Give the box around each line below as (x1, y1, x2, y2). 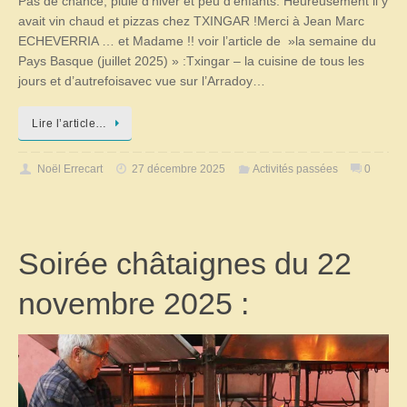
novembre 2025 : (18, 286, 249, 322)
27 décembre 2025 (132, 162, 226, 175)
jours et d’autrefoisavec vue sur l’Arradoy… (18, 74, 265, 88)
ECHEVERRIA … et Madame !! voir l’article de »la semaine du (18, 34, 376, 48)
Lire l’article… (32, 117, 107, 131)
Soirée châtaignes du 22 (18, 246, 352, 282)
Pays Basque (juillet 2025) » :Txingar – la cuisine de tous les (18, 54, 364, 68)
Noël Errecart (36, 162, 103, 175)
